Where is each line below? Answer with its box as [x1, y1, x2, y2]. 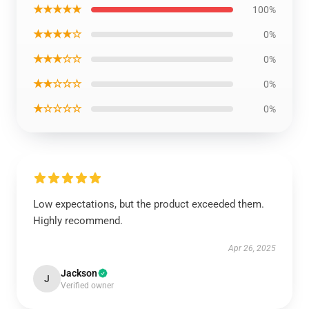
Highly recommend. [33, 215, 123, 227]
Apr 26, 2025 [228, 243, 276, 253]
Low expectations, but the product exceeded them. [33, 198, 264, 210]
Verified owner [61, 281, 114, 290]
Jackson [61, 268, 97, 279]
